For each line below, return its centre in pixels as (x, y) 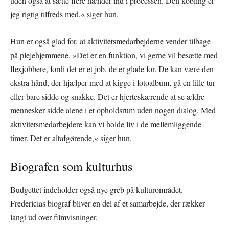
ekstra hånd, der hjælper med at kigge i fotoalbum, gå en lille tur (113, 82)
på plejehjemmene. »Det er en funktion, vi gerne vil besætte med (114, 55)
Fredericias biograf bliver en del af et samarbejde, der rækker (108, 203)
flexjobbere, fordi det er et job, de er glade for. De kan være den (112, 68)
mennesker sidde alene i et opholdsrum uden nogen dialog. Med (113, 110)
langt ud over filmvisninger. (54, 217)
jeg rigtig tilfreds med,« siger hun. (64, 14)
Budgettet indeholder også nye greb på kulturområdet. (97, 189)
